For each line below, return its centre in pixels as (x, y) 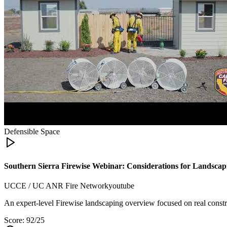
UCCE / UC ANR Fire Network (56, 185)
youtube (121, 185)
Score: (15, 220)
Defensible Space (32, 132)
